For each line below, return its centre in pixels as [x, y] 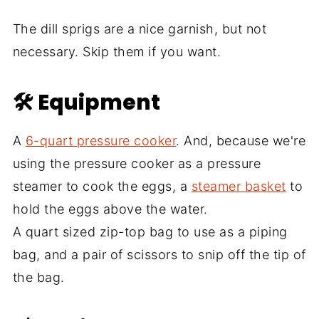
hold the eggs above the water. [110, 209]
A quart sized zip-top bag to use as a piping [150, 232]
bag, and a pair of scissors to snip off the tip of [159, 255]
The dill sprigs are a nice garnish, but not [140, 29]
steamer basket [239, 187]
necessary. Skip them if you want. [117, 52]
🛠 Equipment [86, 103]
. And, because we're [241, 141]
